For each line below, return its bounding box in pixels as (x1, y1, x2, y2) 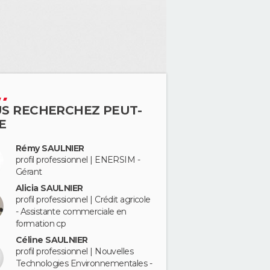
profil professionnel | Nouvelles (16, 245, 134, 257)
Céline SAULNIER (16, 234, 88, 245)
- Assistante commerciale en (16, 206, 127, 217)
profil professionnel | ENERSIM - (16, 154, 140, 165)
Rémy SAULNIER (16, 143, 84, 154)
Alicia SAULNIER (16, 182, 83, 193)
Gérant (16, 166, 42, 177)
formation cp (16, 218, 66, 229)
